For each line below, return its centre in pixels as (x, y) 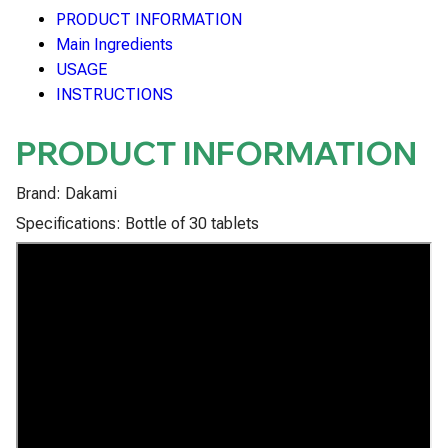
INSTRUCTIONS (114, 94)
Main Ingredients (114, 44)
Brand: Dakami (66, 193)
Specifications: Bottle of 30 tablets (137, 223)
